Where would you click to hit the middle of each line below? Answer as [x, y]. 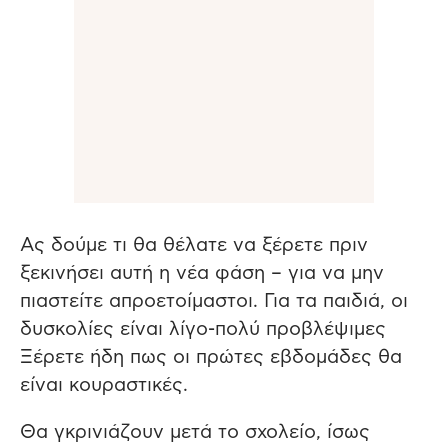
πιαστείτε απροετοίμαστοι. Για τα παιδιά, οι [214, 301]
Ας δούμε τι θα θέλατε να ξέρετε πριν [194, 245]
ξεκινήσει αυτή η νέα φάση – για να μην [202, 273]
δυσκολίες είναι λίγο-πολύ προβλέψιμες [203, 329]
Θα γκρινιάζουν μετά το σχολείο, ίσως [195, 432]
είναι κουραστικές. [104, 385]
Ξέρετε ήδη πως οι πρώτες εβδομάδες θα [211, 357]
